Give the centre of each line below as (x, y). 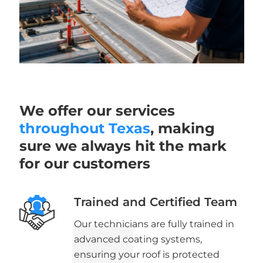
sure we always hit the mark (123, 146)
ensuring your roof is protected (146, 255)
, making (182, 128)
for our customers (85, 163)
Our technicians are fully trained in (154, 224)
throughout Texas (85, 128)
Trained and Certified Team (155, 202)
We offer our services (97, 111)
